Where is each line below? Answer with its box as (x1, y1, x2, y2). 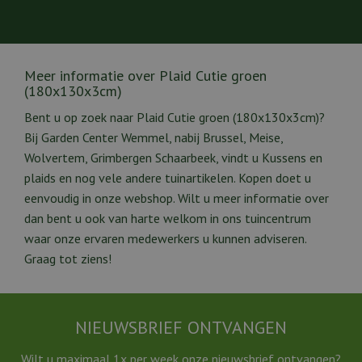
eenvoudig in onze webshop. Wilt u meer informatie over (24, 189, 329, 206)
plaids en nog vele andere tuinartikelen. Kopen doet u (24, 169, 311, 186)
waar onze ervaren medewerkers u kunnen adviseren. (24, 229, 306, 246)
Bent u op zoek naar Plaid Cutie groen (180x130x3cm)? (24, 108, 325, 125)
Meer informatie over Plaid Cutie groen (24, 65, 267, 85)
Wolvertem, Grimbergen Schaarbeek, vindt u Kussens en (24, 149, 322, 166)
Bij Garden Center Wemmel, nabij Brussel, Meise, (24, 128, 283, 145)
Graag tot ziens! (24, 250, 112, 267)
